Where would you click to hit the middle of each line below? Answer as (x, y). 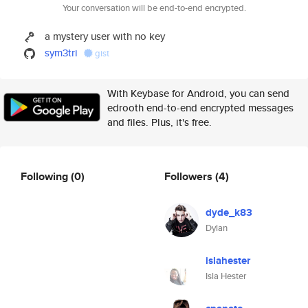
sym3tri (62, 53)
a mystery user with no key (105, 36)
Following (46, 176)
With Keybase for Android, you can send (198, 93)
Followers (190, 176)
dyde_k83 (229, 212)
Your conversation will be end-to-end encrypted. (154, 8)
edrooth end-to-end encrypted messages (200, 108)
